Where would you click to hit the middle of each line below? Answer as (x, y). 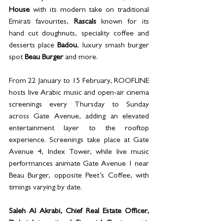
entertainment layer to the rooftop (79, 129)
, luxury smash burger (113, 46)
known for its (123, 22)
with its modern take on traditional (89, 11)
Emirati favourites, (41, 22)
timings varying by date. (45, 188)
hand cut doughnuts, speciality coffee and (79, 34)
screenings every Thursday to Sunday (79, 105)
